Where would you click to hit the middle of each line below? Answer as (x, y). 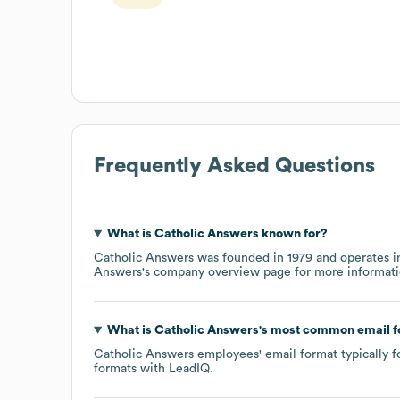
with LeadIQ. (175, 368)
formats (115, 368)
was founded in (241, 258)
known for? (293, 233)
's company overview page (217, 272)
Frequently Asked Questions (234, 166)
